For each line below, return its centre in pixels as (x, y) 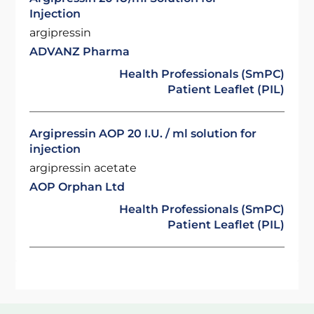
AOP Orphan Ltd (77, 187)
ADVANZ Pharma (80, 52)
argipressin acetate (83, 168)
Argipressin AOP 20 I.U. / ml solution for (143, 134)
